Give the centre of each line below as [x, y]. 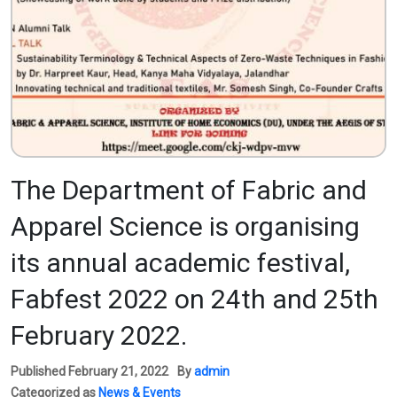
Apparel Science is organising [185, 226]
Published [39, 371]
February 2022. [99, 335]
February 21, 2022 [118, 371]
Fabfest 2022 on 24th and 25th [195, 299]
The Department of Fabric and [189, 190]
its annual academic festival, [180, 262]
